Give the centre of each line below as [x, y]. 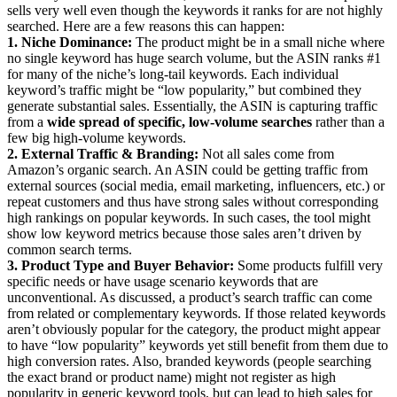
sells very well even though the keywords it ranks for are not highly [195, 10]
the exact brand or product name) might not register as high [171, 377]
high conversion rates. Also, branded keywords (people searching [189, 361]
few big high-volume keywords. [97, 137]
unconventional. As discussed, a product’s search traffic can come [190, 297]
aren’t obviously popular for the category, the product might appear [194, 329]
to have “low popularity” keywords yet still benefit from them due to [198, 345]
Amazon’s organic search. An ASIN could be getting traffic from [187, 169]
